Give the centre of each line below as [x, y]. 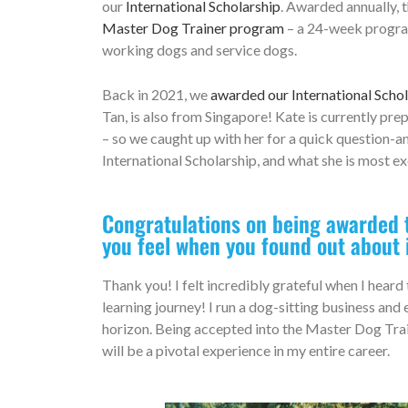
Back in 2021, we [156, 94]
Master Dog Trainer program [193, 28]
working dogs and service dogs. [199, 50]
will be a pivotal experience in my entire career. [253, 350]
